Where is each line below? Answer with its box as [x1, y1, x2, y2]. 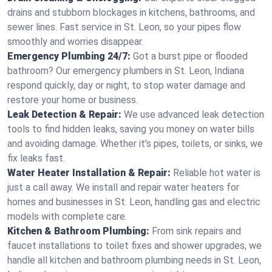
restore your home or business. [7, 94, 138, 106]
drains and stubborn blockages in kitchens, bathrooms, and [7, 7, 255, 18]
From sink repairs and [152, 225, 241, 237]
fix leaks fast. [7, 152, 65, 164]
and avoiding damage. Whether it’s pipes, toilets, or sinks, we [7, 138, 263, 149]
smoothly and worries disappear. [7, 36, 143, 47]
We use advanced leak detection [124, 109, 264, 120]
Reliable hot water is [173, 167, 260, 178]
